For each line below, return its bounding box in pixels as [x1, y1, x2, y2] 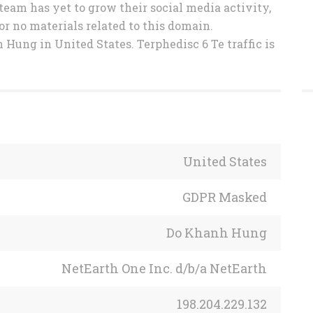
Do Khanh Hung [166, 224, 267, 241]
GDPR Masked [182, 189, 267, 205]
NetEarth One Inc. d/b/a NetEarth [61, 260, 267, 277]
